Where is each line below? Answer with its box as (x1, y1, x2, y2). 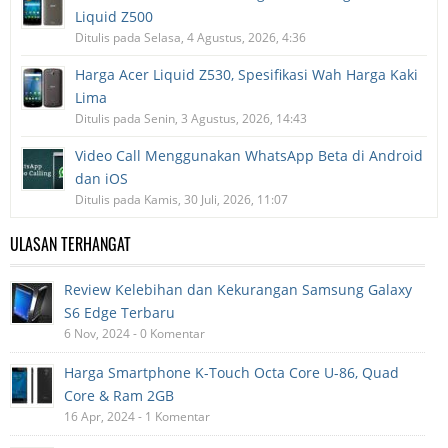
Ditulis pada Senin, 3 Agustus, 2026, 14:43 (75, 110, 307, 127)
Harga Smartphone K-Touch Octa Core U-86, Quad (64, 363, 399, 382)
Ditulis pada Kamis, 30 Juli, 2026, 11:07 (75, 191, 288, 208)
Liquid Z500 (75, 7, 153, 26)
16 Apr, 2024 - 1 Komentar (64, 408, 210, 425)
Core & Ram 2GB (64, 386, 174, 405)
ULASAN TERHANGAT (10, 231, 131, 256)
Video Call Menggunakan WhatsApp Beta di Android (75, 146, 423, 165)
